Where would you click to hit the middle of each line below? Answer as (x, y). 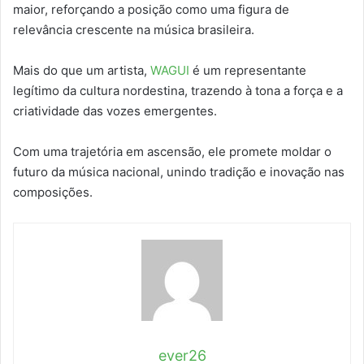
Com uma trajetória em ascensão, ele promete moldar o (172, 152)
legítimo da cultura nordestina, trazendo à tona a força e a (178, 91)
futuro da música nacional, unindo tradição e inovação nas (179, 172)
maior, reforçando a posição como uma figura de (151, 10)
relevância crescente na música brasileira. (134, 30)
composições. (54, 193)
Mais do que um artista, (82, 71)
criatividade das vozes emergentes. (117, 111)
